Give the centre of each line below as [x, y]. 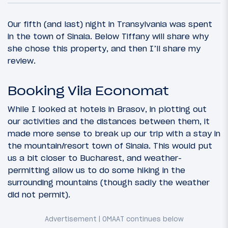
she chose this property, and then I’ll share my [104, 48]
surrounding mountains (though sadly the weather [109, 182]
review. [22, 60]
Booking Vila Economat [88, 91]
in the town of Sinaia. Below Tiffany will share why [108, 36]
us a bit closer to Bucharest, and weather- [95, 158]
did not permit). [39, 194]
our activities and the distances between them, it [109, 121]
